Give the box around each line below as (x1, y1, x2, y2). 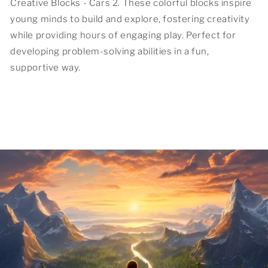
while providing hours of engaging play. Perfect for (10, 30, 236, 41)
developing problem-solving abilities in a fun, (10, 46, 209, 57)
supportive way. (10, 62, 81, 74)
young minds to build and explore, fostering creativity (10, 14, 250, 25)
